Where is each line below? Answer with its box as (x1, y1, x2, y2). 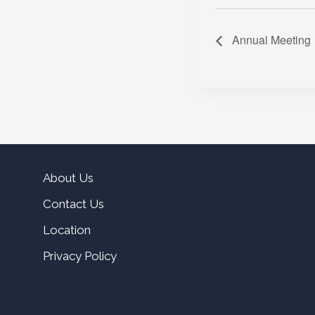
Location (43, 223, 91, 238)
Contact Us (43, 196, 105, 211)
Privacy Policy (43, 249, 117, 264)
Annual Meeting (229, 31, 311, 48)
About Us (43, 170, 94, 185)
